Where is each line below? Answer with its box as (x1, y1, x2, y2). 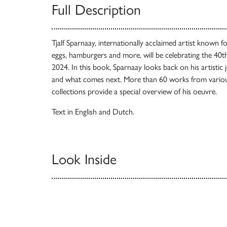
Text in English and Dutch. (52, 106, 134, 117)
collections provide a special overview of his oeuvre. (52, 86, 217, 96)
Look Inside (52, 150, 117, 168)
